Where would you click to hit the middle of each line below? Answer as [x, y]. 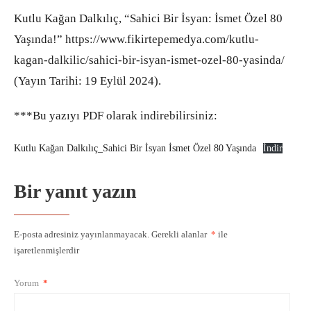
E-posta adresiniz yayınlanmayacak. [82, 235]
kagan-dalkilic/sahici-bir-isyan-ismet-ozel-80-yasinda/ [149, 60]
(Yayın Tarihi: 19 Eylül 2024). [87, 81]
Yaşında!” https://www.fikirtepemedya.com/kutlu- [136, 40]
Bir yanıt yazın [75, 192]
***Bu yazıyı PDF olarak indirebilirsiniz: [116, 116]
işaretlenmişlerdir [47, 251]
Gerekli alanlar [180, 235]
